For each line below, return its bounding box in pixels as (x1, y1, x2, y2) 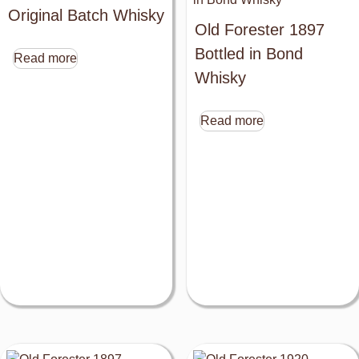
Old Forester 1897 (194, 21, 325, 39)
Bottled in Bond (194, 45, 303, 63)
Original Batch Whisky (8, 6, 164, 25)
